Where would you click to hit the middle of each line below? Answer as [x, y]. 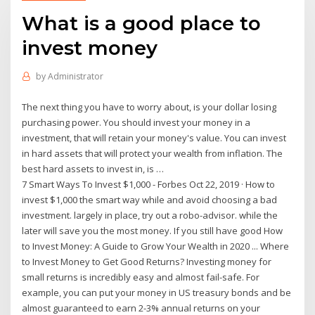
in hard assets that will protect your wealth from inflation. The [153, 153]
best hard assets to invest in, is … [93, 168]
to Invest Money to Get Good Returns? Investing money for [147, 261]
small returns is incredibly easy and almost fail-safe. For [141, 277]
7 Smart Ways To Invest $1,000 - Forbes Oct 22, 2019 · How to [149, 184]
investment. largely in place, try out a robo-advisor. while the [150, 215]
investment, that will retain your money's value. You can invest [154, 137]
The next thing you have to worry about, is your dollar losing [149, 107]
